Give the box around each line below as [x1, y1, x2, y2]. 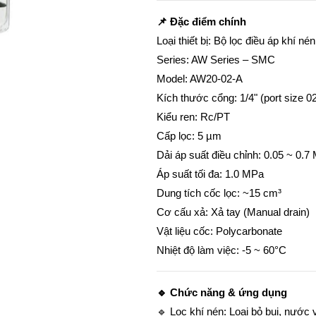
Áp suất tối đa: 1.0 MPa [157, 167, 265, 180]
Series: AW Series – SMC [157, 53, 276, 66]
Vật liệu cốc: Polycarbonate [157, 224, 283, 237]
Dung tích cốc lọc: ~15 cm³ [157, 186, 282, 199]
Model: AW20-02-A [157, 72, 243, 85]
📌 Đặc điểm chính [157, 15, 247, 28]
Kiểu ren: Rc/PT [157, 110, 231, 123]
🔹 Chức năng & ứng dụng [157, 286, 288, 298]
